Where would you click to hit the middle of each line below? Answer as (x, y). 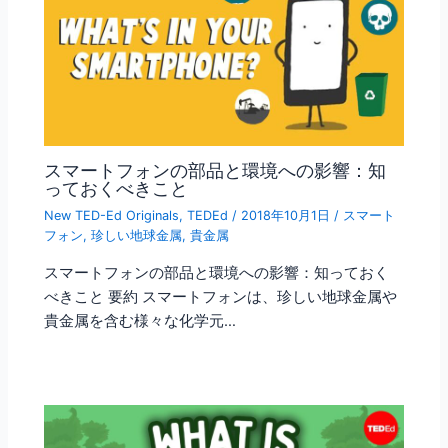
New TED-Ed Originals (112, 215)
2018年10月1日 (288, 215)
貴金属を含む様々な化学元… (140, 320)
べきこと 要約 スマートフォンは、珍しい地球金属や (221, 296)
